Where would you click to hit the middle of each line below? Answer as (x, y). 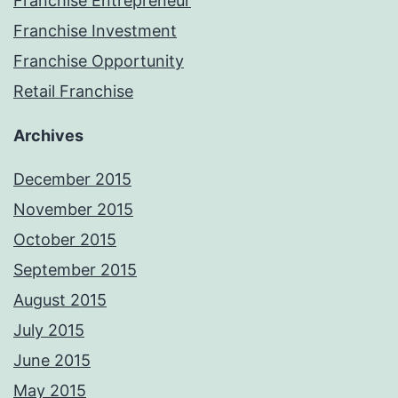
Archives (48, 136)
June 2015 (52, 361)
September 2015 (75, 270)
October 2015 (65, 240)
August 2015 (60, 300)
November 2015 (73, 210)
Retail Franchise (73, 92)
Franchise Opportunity (99, 61)
